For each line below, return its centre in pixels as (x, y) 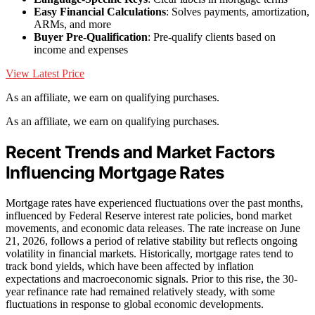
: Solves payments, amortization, (238, 12)
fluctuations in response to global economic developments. (135, 304)
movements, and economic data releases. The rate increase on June (153, 228)
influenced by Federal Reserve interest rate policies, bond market (149, 215)
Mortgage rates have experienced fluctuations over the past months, (154, 202)
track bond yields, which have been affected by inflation (130, 266)
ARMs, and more (72, 25)
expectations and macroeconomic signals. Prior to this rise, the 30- (152, 278)
